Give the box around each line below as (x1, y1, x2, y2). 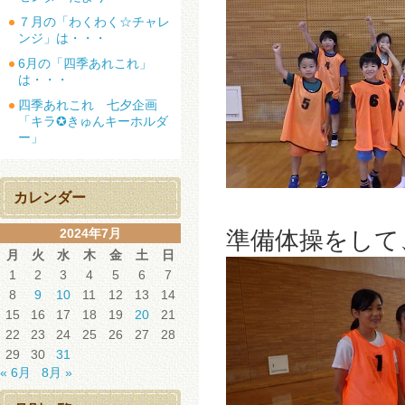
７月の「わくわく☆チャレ (18, 14, 170, 29)
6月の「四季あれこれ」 (18, 56, 152, 71)
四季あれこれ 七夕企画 (18, 98, 157, 112)
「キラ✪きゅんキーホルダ (18, 114, 168, 128)
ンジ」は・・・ (18, 31, 107, 45)
